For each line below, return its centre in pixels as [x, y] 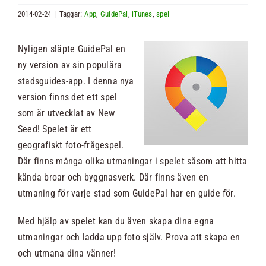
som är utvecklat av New [66, 113]
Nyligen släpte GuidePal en [72, 49]
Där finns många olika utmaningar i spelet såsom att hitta [133, 161]
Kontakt [133, 70]
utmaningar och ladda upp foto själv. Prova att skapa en [129, 237]
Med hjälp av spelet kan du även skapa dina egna [116, 221]
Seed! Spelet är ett [55, 129]
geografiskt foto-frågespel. [71, 145]
